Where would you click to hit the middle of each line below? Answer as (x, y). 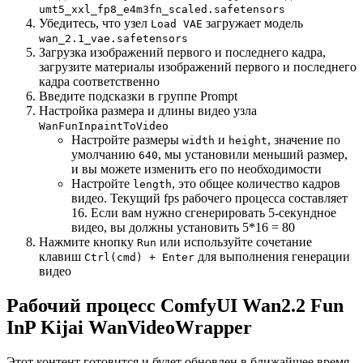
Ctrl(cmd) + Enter (139, 257)
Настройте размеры (127, 139)
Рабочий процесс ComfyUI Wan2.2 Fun (175, 305)
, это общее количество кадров (256, 183)
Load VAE (177, 23)
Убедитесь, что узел (95, 23)
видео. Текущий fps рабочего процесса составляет (209, 198)
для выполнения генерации (272, 256)
